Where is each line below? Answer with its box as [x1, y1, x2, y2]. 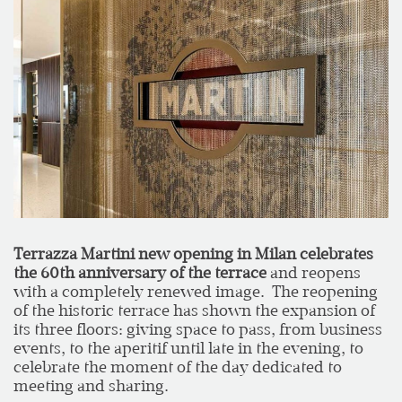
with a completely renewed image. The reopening [13, 282, 378, 301]
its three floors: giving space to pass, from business [13, 319, 382, 338]
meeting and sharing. [13, 376, 169, 395]
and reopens [267, 263, 361, 282]
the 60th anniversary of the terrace [13, 263, 267, 282]
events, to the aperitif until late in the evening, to [13, 338, 363, 357]
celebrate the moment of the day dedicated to [13, 357, 342, 376]
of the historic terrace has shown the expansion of [13, 301, 375, 319]
